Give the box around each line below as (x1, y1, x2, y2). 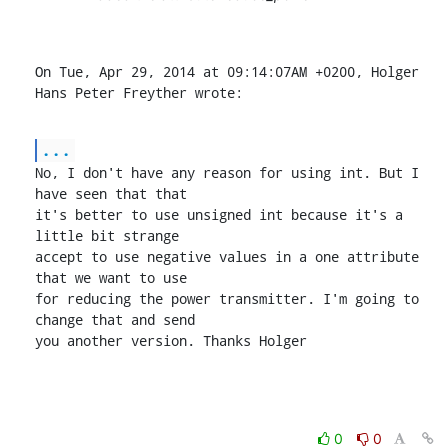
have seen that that (34, 183, 187, 203)
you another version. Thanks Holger (34, 330, 307, 350)
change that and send (34, 309, 195, 329)
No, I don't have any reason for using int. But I (34, 162, 419, 182)
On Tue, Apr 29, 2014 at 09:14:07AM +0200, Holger (34, 61, 419, 81)
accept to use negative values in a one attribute (34, 246, 419, 266)
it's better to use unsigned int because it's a (34, 204, 403, 224)
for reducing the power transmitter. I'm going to (34, 288, 419, 308)
